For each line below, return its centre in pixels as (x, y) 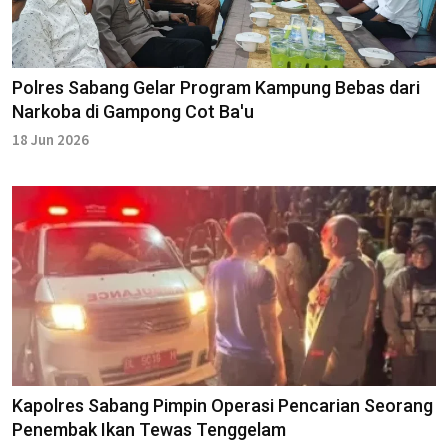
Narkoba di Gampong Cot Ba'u (133, 111)
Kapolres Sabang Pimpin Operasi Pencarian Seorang (222, 405)
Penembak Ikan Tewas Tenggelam (149, 429)
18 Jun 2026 (50, 139)
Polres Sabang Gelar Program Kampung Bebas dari (216, 87)
